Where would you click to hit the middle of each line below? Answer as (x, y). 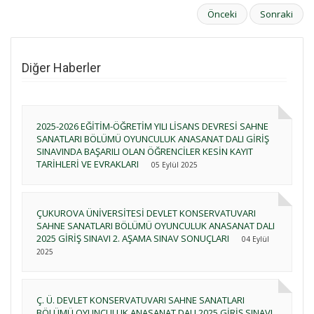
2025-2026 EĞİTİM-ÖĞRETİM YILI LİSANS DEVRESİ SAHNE (152, 126)
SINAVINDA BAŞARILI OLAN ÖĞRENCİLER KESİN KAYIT (145, 151)
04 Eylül (255, 239)
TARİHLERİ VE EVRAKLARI (88, 164)
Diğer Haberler (61, 67)
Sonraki (277, 14)
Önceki (222, 14)
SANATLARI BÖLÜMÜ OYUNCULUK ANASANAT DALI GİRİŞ (153, 138)
